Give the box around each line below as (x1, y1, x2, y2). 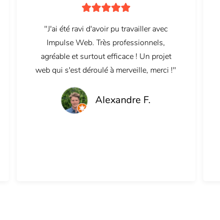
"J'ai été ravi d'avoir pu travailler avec (44, 24, 168, 35)
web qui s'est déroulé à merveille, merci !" (35, 65, 177, 76)
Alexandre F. (95, 93, 151, 107)
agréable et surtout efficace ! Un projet (40, 51, 171, 62)
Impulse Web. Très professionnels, (47, 37, 165, 49)
